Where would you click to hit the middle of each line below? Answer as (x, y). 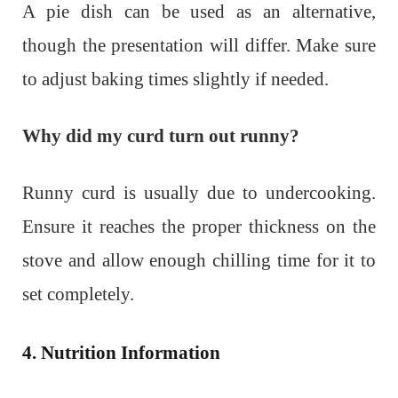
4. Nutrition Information (121, 353)
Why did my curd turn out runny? (161, 136)
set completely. (78, 295)
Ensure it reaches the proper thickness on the (199, 227)
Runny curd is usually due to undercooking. (199, 193)
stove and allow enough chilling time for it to (199, 261)
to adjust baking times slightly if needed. (175, 80)
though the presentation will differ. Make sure (199, 46)
